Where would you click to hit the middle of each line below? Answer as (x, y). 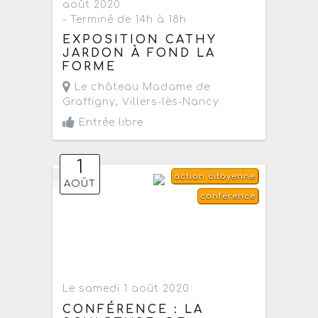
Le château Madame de (141, 87)
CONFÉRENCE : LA (133, 309)
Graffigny (89, 102)
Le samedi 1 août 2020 (126, 289)
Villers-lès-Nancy (171, 102)
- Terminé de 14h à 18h (125, 19)
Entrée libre (110, 123)
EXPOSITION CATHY (140, 40)
